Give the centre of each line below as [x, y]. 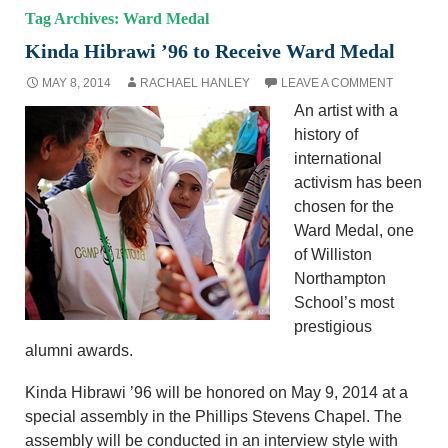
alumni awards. [79, 350]
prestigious [333, 326]
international [338, 158]
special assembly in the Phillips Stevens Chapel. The [213, 416]
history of [326, 134]
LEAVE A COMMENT [337, 82]
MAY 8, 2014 [76, 82]
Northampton [340, 278]
